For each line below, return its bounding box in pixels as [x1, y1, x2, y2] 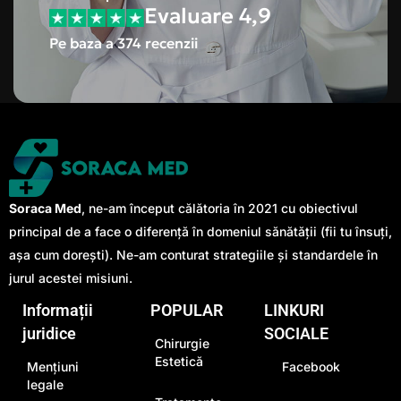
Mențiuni [27, 358, 79, 374]
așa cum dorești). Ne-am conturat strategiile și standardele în [9, 247, 378, 262]
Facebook [282, 358, 341, 374]
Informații [22, 300, 93, 320]
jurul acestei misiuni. [9, 270, 132, 286]
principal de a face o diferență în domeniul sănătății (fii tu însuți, [9, 224, 392, 239]
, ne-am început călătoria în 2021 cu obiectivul [81, 200, 358, 216]
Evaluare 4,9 [144, 3, 271, 30]
